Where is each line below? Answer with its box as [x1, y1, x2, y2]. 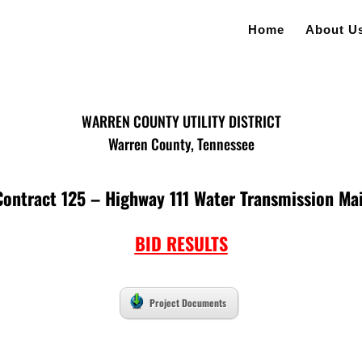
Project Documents [149, 295, 226, 309]
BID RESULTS [134, 229, 228, 256]
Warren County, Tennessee [107, 133, 255, 154]
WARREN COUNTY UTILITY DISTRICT [81, 110, 281, 132]
